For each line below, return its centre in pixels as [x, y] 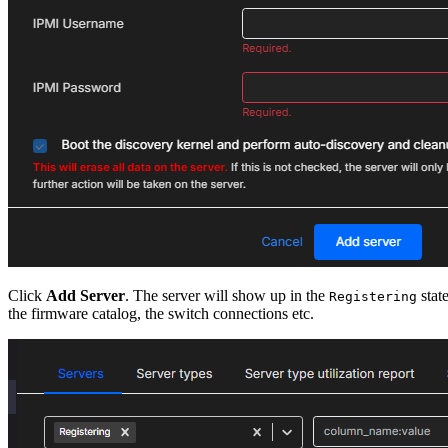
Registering [373, 296]
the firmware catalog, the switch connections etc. [161, 313]
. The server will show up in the [227, 295]
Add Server [85, 295]
